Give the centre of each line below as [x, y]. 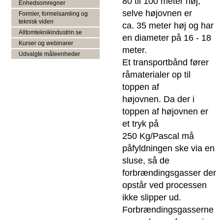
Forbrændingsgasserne [168, 209]
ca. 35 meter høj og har [168, 25]
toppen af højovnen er [165, 111]
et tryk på [140, 124]
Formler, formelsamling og [53, 14]
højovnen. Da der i [158, 99]
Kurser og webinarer [46, 43]
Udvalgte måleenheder [49, 54]
